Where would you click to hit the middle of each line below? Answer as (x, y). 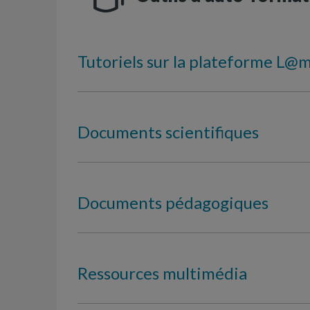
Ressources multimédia (162, 273)
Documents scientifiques (168, 131)
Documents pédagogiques (173, 202)
